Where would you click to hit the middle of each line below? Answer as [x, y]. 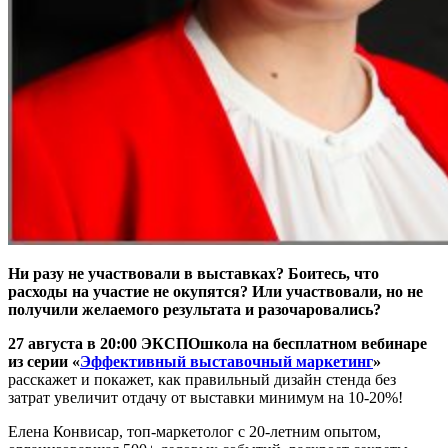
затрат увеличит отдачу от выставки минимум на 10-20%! [207, 398]
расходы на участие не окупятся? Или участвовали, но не [215, 292]
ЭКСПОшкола [194, 344]
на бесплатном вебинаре [339, 344]
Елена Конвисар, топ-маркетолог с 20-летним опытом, [194, 432]
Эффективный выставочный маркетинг [226, 362]
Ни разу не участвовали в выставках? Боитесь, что [193, 274]
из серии [38, 362]
